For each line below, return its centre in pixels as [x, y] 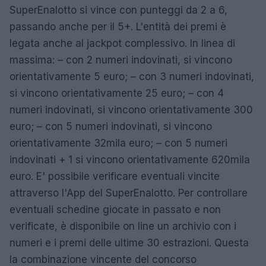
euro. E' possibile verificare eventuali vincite [115, 177]
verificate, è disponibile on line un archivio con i [123, 227]
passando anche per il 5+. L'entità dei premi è [118, 27]
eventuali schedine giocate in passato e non [115, 210]
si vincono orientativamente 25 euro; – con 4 [117, 94]
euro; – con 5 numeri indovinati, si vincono [111, 127]
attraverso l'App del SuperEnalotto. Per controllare [129, 193]
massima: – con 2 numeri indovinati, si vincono [121, 60]
